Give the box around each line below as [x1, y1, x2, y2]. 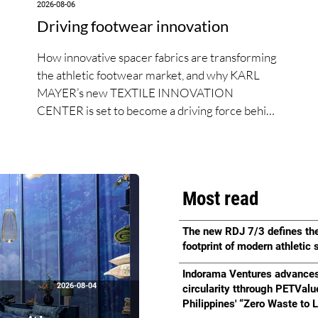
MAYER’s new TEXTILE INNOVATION [37, 84, 234, 100]
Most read [182, 187, 258, 210]
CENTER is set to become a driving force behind [37, 102, 280, 118]
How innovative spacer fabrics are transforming [37, 49, 278, 65]
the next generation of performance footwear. [37, 120, 268, 136]
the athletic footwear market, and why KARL [37, 67, 261, 82]
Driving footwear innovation [37, 16, 229, 35]
